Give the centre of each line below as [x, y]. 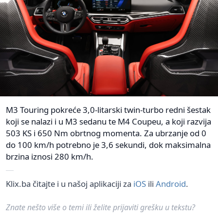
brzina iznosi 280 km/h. [50, 156]
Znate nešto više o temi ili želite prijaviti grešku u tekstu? [100, 207]
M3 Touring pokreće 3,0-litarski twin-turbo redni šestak [108, 109]
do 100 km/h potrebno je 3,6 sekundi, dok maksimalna [108, 145]
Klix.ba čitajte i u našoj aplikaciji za [70, 183]
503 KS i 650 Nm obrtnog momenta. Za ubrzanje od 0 [106, 133]
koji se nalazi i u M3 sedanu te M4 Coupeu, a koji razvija [109, 121]
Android [171, 183]
